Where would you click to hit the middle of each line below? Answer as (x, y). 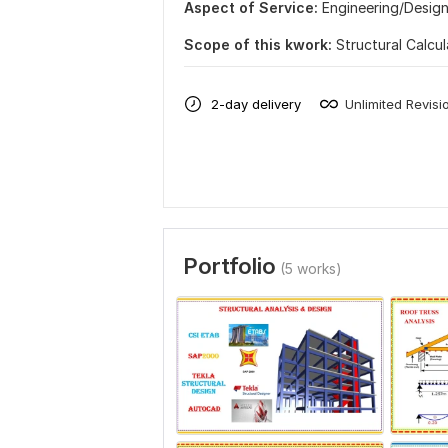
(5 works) (311, 269)
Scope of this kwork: (258, 45)
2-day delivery (256, 103)
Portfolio (229, 266)
